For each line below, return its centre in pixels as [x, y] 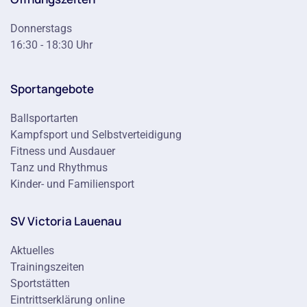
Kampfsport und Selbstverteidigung [96, 135]
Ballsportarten [44, 118]
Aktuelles [32, 250]
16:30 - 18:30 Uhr [51, 45]
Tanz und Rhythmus [59, 168]
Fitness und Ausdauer [63, 151]
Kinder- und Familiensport [72, 184]
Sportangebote [52, 89]
